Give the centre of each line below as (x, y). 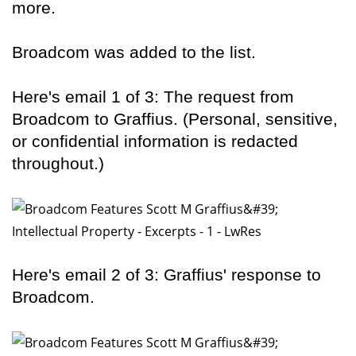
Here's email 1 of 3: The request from (153, 97)
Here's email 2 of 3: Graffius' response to (166, 275)
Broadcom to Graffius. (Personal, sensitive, (175, 119)
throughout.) (58, 164)
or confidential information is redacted (155, 141)
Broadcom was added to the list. (134, 52)
